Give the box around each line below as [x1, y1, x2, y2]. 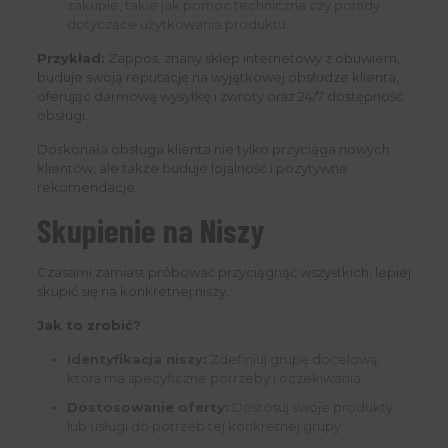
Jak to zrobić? [36, 317, 141, 334]
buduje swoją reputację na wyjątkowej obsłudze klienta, [36, 69, 399, 86]
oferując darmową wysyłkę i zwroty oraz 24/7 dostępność [36, 88, 403, 105]
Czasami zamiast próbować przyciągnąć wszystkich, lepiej [36, 264, 411, 281]
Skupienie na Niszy [36, 210, 264, 251]
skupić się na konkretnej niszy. [36, 283, 229, 300]
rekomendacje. [36, 179, 138, 196]
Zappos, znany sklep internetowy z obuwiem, [104, 50, 400, 67]
